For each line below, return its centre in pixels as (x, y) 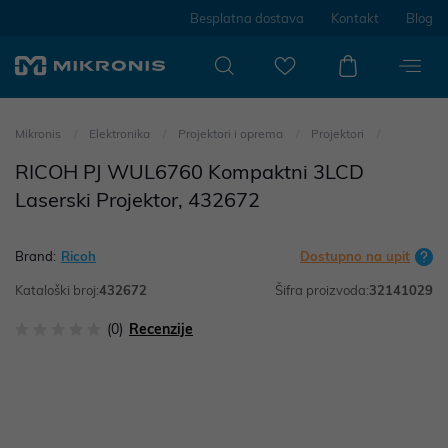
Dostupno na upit (355, 256)
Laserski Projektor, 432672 (137, 199)
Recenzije (161, 329)
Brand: (35, 256)
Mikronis (38, 133)
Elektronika (121, 133)
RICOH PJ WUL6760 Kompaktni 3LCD (189, 171)
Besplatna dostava (247, 18)
